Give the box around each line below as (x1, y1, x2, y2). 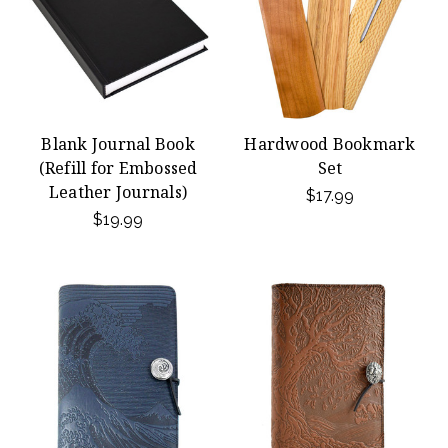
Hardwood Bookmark (244, 133, 416, 155)
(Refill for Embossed (38, 157, 198, 179)
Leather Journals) (48, 181, 188, 203)
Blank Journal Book (41, 133, 195, 155)
